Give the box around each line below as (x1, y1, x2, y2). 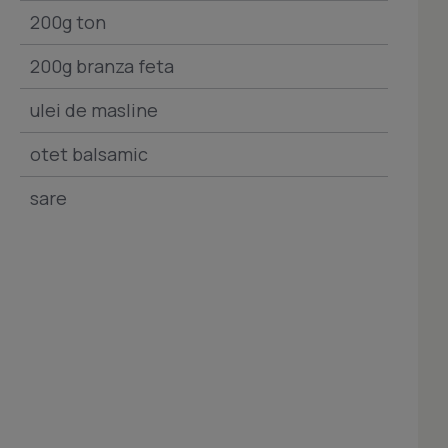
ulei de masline (30, 97, 158, 122)
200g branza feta (30, 53, 174, 78)
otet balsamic (30, 141, 148, 166)
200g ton (30, 9, 106, 34)
